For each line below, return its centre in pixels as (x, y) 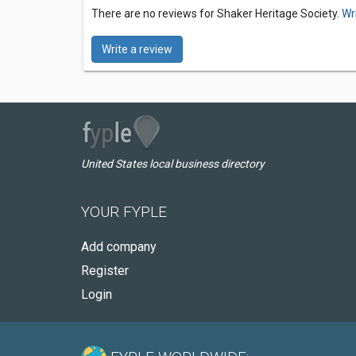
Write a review (137, 49)
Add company (119, 247)
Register (105, 271)
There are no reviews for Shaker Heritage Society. (217, 14)
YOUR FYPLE (124, 212)
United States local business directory (173, 164)
